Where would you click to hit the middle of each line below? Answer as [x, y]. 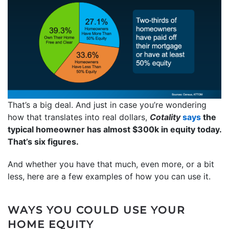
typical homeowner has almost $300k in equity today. [114, 129]
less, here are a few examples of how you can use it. [110, 176]
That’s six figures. [43, 141]
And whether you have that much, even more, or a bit [111, 164]
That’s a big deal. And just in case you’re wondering [107, 105]
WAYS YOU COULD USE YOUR [97, 210]
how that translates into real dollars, [79, 117]
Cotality [166, 117]
